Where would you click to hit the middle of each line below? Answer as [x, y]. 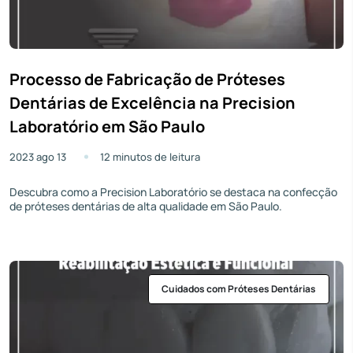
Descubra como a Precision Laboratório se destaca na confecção [173, 191]
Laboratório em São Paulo [107, 126]
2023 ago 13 [38, 156]
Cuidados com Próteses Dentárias [239, 288]
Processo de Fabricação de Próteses [147, 79]
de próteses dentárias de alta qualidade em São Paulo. [146, 206]
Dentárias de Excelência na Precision [152, 102]
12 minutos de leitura [150, 156]
